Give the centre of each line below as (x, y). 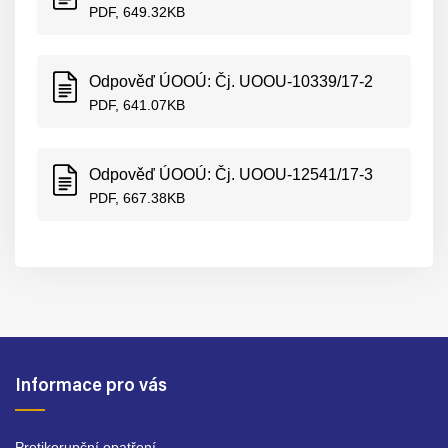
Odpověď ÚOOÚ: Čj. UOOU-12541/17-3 (231, 174)
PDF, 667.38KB (137, 198)
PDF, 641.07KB (137, 105)
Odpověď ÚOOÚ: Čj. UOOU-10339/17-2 (231, 81)
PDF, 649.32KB (137, 12)
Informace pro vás (91, 387)
